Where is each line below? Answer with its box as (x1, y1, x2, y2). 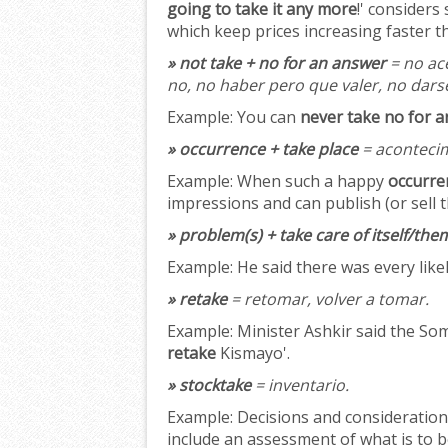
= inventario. (251, 374, 349, 397)
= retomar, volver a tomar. (227, 288, 429, 311)
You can (233, 106, 300, 129)
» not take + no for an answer (167, 52, 386, 75)
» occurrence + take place (167, 138, 358, 161)
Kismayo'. (216, 342, 290, 365)
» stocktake (167, 374, 251, 397)
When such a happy (233, 170, 388, 193)
